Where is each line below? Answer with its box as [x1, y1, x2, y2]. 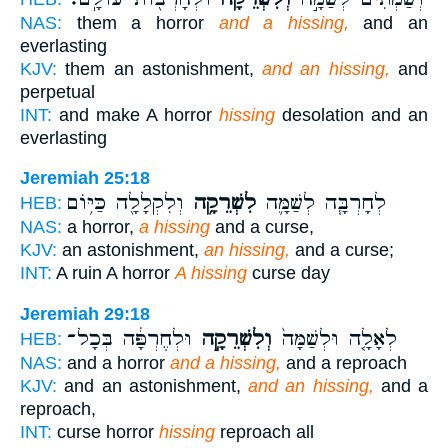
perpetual [20, 81, 95, 102]
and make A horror [52, 104, 219, 125]
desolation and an [275, 104, 428, 125]
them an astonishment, [57, 58, 263, 79]
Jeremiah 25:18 [20, 168, 150, 189]
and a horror [62, 352, 170, 373]
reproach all [215, 421, 314, 442]
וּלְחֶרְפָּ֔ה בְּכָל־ [67, 325, 192, 352]
